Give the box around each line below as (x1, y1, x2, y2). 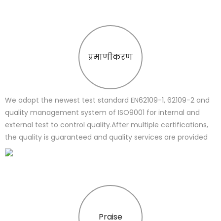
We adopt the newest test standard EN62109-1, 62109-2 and (5, 95, 210, 105)
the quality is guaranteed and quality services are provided (5, 132, 208, 142)
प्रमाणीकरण (88, 51, 133, 63)
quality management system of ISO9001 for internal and (5, 107, 200, 117)
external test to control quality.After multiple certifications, (5, 119, 208, 130)
